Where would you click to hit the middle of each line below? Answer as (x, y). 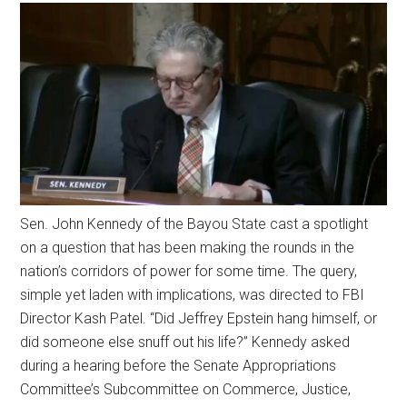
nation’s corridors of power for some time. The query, (189, 271)
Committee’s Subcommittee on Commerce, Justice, (186, 389)
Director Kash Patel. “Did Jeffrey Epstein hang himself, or (199, 318)
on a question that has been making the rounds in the (188, 247)
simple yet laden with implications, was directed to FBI (193, 294)
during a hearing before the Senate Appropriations (179, 365)
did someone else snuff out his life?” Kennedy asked (185, 342)
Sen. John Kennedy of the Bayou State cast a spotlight (194, 223)
